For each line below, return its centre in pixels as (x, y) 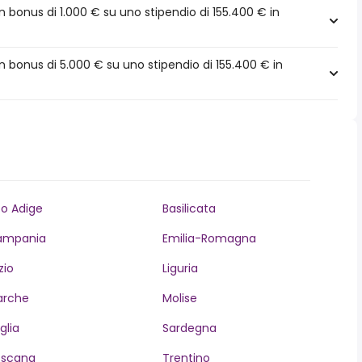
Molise (179, 298)
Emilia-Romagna (209, 238)
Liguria (180, 268)
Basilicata (189, 208)
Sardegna (189, 328)
